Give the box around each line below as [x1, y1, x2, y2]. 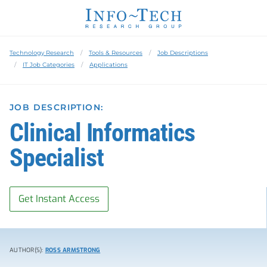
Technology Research [10, 48, 74, 57]
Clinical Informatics [10, 117, 195, 147]
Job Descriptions [157, 48, 208, 57]
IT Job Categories [23, 60, 74, 69]
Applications [89, 60, 128, 69]
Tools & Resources [89, 48, 142, 57]
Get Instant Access [18, 192, 100, 205]
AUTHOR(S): [10, 246, 45, 254]
